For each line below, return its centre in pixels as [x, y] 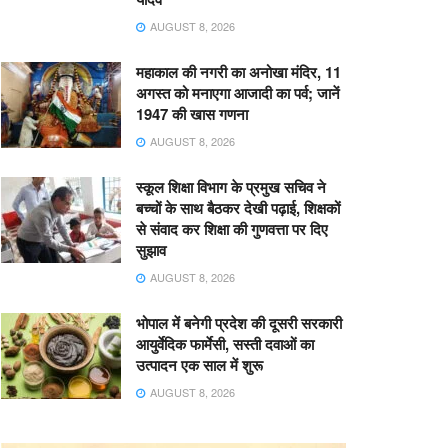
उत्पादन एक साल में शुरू [199, 364]
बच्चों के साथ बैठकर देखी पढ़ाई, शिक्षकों [238, 207]
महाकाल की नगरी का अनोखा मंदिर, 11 [238, 71]
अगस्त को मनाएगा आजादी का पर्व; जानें [238, 92]
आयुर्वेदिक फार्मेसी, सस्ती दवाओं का [225, 343]
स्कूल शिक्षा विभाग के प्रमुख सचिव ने [231, 186]
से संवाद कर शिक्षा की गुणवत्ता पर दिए [232, 228]
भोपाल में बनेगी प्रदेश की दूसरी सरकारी [239, 322]
